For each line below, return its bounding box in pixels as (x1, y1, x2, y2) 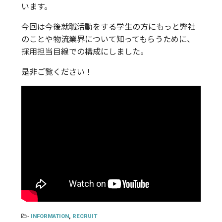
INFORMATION (30, 213, 69, 220)
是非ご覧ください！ (21, 65, 93, 77)
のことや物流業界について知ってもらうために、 (21, 32, 195, 45)
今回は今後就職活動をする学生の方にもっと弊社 (21, 20, 196, 32)
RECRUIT (72, 213, 97, 220)
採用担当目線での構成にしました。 (21, 45, 148, 57)
